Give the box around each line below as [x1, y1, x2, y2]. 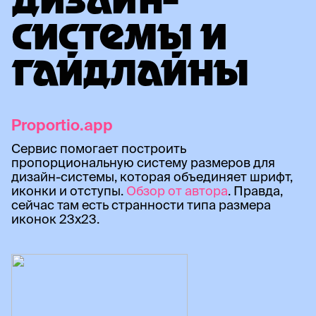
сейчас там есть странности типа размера [11, 197, 271, 213]
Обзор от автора [126, 183, 228, 199]
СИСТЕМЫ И [11, 22, 226, 59]
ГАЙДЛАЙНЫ [11, 58, 248, 95]
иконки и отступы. [11, 183, 126, 199]
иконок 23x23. [11, 212, 99, 227]
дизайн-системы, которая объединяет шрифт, [11, 169, 293, 185]
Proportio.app [11, 116, 113, 134]
